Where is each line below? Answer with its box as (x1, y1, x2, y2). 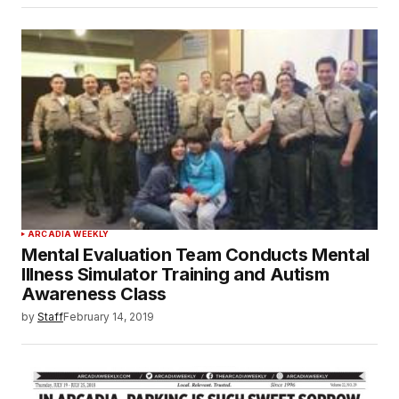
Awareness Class (21, 282, 167, 305)
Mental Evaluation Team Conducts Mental (21, 243, 370, 265)
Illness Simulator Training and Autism (21, 263, 330, 285)
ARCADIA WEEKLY (28, 228, 110, 239)
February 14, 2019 (63, 309, 154, 323)
